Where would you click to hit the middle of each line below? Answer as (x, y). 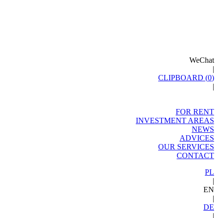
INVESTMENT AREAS (175, 120)
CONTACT (195, 155)
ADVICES (197, 138)
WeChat (202, 60)
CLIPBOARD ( (183, 78)
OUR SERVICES (186, 147)
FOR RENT (195, 112)
